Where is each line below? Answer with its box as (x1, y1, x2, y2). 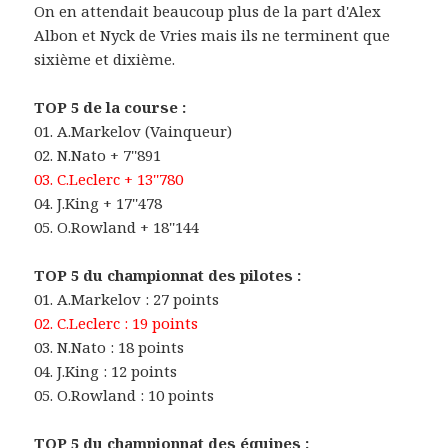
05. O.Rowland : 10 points (34, 385, 215, 406)
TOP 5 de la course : (34, 97, 187, 118)
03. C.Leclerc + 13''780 (34, 169, 184, 190)
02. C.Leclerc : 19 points (34, 313, 199, 334)
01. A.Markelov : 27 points (34, 289, 220, 310)
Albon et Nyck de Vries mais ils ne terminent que (34, 25, 391, 46)
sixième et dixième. (34, 49, 176, 70)
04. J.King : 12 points (34, 361, 178, 382)
